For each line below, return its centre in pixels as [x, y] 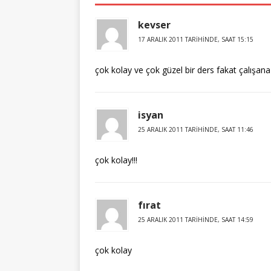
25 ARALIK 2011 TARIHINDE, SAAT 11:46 [196, 129]
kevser [154, 25]
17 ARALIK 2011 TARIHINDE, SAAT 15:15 [196, 39]
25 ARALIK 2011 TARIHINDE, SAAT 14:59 [196, 220]
